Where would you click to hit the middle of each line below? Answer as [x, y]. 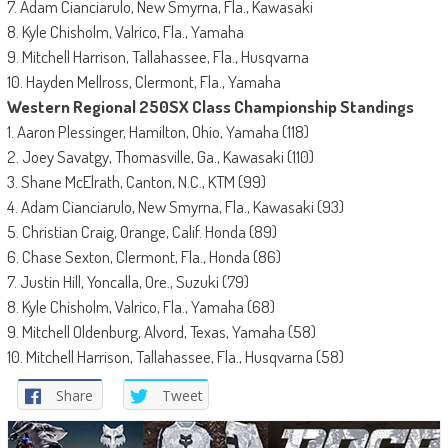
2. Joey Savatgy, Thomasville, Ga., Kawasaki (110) [160, 157]
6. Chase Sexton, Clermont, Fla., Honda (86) [143, 257]
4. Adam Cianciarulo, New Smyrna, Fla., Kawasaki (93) [175, 207]
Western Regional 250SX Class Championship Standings [210, 107]
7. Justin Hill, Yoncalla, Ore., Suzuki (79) [127, 282]
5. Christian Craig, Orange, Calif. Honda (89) [141, 232]
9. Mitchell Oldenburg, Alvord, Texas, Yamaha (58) [161, 332]
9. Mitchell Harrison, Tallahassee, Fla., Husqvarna [157, 57]
